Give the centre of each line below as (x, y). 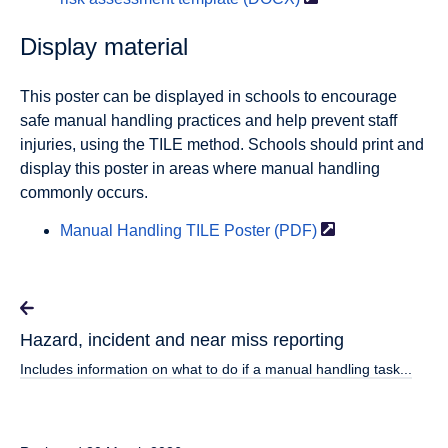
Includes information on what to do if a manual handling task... (216, 369)
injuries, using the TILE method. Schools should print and (222, 144)
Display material (104, 46)
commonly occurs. (84, 192)
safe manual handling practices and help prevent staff (208, 120)
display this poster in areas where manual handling (200, 168)
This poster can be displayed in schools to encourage (208, 96)
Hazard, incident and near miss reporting (182, 340)
